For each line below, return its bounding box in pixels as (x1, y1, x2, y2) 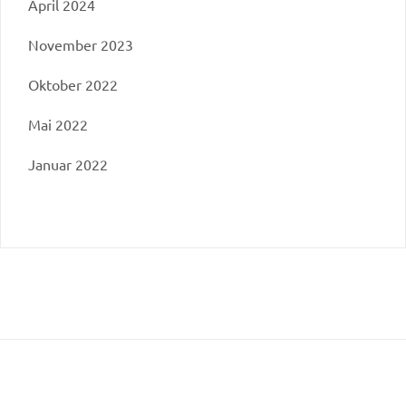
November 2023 (28, 34, 133, 53)
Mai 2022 (28, 114, 88, 133)
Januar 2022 (28, 154, 108, 173)
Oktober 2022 (28, 74, 118, 93)
